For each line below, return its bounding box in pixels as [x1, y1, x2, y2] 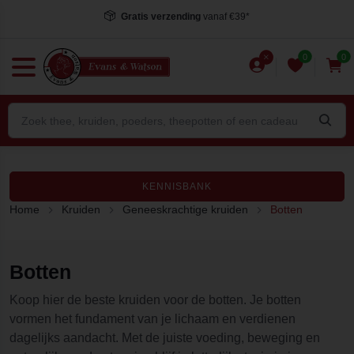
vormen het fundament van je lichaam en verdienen [9, 312, 296, 326]
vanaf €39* [201, 11, 250, 22]
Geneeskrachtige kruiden [122, 203, 248, 216]
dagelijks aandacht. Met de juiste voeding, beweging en [9, 331, 320, 345]
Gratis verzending [121, 11, 201, 22]
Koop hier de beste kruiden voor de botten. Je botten [9, 293, 301, 307]
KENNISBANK [142, 181, 212, 192]
